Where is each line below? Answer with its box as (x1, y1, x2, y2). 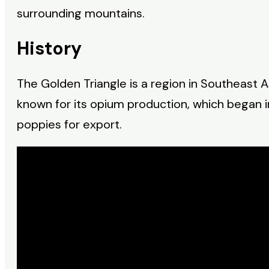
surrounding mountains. (17, 5, 145, 21)
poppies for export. (17, 116, 122, 133)
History (17, 36, 82, 60)
